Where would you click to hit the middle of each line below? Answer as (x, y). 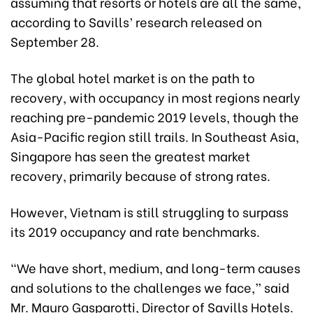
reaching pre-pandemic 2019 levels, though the (155, 117)
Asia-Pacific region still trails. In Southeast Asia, (155, 136)
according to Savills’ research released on (136, 22)
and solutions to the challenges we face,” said (150, 287)
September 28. (55, 41)
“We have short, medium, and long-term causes (155, 268)
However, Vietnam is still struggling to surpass (150, 212)
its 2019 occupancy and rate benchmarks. (135, 231)
